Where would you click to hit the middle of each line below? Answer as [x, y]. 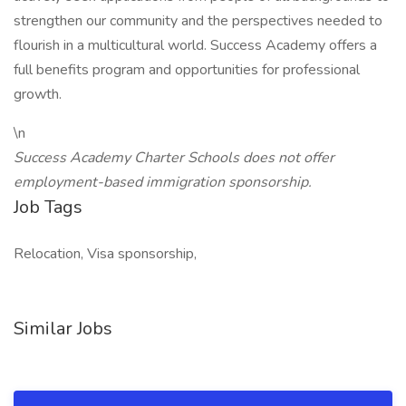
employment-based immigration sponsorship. [163, 182]
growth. [38, 94]
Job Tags [48, 207]
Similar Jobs [63, 329]
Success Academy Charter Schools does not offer [174, 158]
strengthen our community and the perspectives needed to [198, 21]
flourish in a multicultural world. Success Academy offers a [195, 45]
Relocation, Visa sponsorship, [105, 254]
